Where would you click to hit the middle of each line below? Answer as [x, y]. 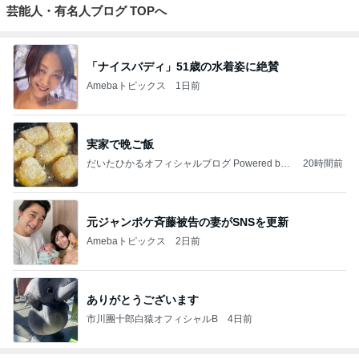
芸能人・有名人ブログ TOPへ [87, 10]
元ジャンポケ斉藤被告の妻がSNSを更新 [188, 222]
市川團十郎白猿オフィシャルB [152, 319]
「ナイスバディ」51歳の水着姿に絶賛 [183, 67]
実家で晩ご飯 [120, 145]
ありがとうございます [143, 300]
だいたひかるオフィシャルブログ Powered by [186, 164]
